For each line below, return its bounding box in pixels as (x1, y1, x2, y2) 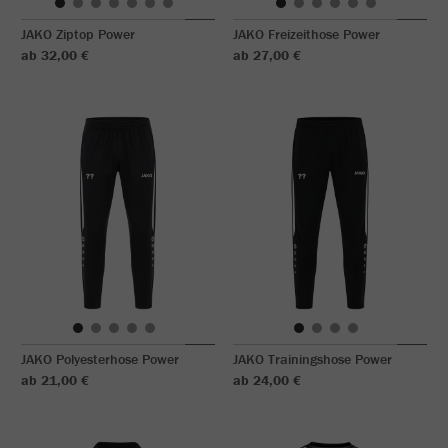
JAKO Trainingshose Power (233, 350, 392, 368)
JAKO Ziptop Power (21, 25, 135, 43)
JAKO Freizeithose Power (233, 25, 380, 43)
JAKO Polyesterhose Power (21, 350, 179, 368)
